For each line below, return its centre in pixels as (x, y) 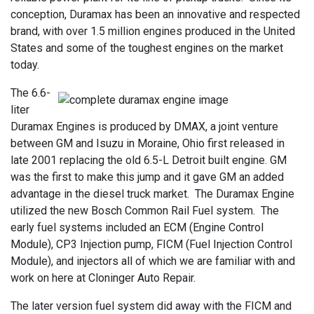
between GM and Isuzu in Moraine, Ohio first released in (148, 143)
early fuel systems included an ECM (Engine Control (137, 227)
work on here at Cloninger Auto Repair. (103, 278)
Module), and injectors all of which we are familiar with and (153, 261)
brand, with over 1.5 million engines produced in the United (153, 31)
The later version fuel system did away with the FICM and (151, 306)
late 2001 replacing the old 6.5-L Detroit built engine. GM (149, 160)
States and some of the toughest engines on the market (147, 48)
